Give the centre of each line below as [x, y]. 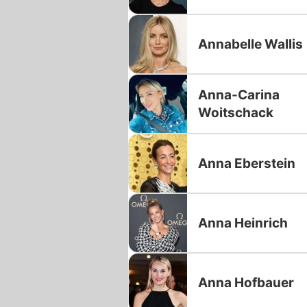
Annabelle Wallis [250, 44]
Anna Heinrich [243, 223]
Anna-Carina [239, 95]
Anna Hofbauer [246, 282]
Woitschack [236, 112]
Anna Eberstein [247, 163]
